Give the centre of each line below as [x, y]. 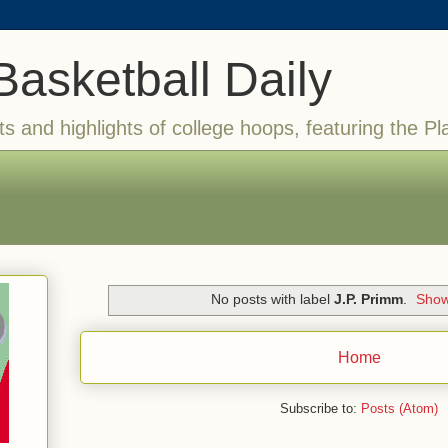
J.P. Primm [368, 299]
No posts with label [272, 299]
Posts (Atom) [399, 408]
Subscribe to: [320, 408]
